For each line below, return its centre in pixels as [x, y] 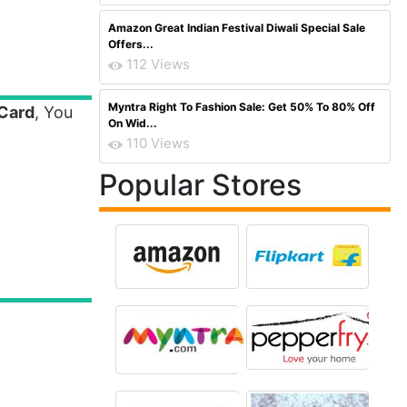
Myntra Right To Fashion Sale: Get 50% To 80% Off [242, 107]
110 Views [158, 143]
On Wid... [133, 123]
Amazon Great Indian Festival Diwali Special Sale [237, 28]
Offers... [131, 44]
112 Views [158, 64]
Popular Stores [200, 185]
